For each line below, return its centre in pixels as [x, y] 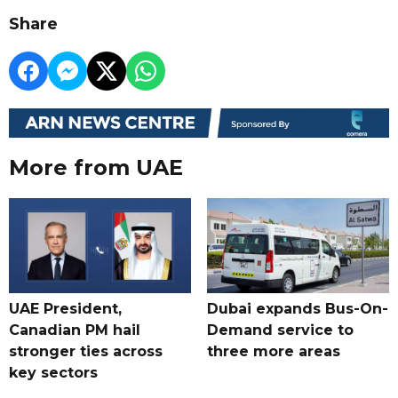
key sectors [53, 373]
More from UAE [96, 168]
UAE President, [65, 309]
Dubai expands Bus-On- [297, 309]
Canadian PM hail [75, 330]
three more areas [273, 352]
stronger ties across [86, 352]
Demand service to [280, 330]
